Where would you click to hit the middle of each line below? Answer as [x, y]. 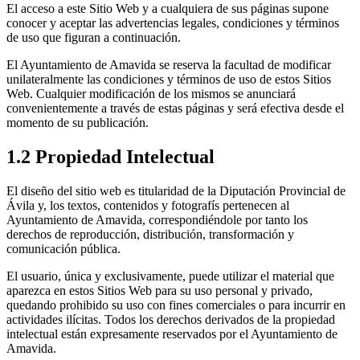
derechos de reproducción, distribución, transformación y [150, 234]
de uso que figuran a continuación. [94, 38]
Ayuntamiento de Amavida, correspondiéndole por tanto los [157, 219]
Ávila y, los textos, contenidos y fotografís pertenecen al [148, 205]
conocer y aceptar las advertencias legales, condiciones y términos [173, 23]
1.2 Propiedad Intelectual [110, 156]
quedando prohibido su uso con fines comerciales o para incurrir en [176, 305]
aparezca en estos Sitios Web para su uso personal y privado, [160, 290]
